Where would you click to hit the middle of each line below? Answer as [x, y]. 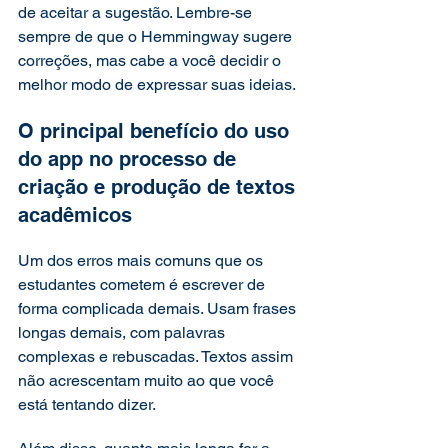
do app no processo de [130, 159]
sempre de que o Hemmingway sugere [157, 36]
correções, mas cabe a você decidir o [151, 60]
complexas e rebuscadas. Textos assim [157, 356]
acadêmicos [78, 215]
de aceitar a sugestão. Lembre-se [137, 12]
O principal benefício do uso [156, 131]
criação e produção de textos [159, 187]
